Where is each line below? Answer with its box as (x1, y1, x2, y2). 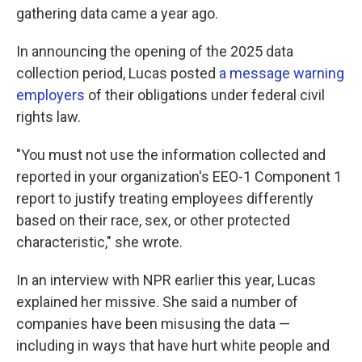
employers (16, 86, 85, 104)
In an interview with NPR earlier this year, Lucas (16, 271, 316, 289)
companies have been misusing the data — (16, 315, 290, 333)
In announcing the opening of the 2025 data (16, 43, 293, 61)
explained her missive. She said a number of (16, 293, 298, 311)
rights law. (16, 108, 81, 126)
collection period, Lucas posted (16, 65, 219, 82)
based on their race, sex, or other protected (16, 212, 290, 229)
